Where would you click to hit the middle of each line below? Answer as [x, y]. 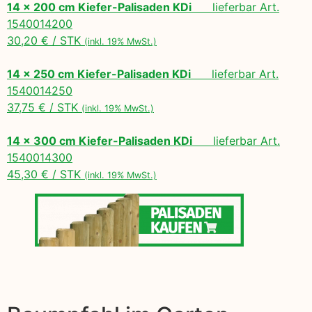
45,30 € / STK [46, 174]
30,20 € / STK [46, 40]
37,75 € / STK [44, 107]
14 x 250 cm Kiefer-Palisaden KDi [99, 73]
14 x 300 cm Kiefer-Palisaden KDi [100, 140]
